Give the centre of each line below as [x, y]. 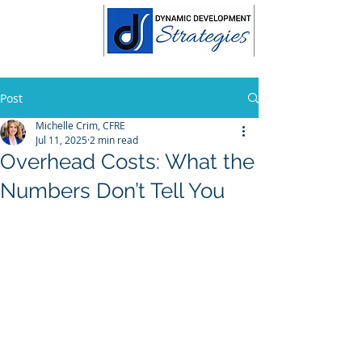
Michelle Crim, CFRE [80, 125]
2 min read [114, 140]
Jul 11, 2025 [61, 140]
